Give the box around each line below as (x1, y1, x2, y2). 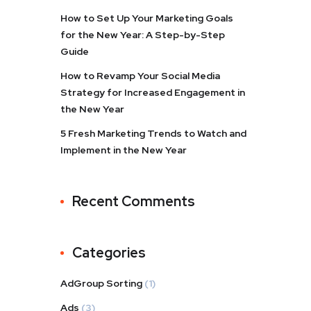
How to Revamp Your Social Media (60, 69, 220, 82)
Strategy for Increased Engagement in (60, 86, 245, 99)
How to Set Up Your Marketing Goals (60, 12, 233, 24)
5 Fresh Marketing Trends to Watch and (60, 127, 246, 140)
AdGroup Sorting (60, 277, 142, 289)
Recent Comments (72, 192, 195, 210)
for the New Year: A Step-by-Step (60, 28, 225, 41)
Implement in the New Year (60, 144, 187, 156)
